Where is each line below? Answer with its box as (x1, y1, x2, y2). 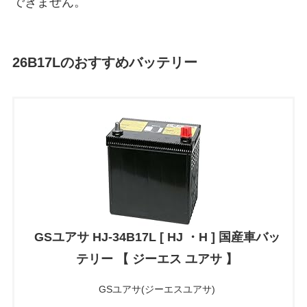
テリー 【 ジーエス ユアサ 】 (76, 251, 238, 266)
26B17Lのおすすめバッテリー (12, 54, 197, 70)
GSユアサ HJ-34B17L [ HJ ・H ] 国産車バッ (34, 230, 280, 244)
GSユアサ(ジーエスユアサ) (99, 283, 215, 295)
